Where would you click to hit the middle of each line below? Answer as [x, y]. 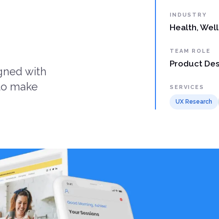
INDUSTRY [188, 15]
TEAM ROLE [190, 51]
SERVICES [187, 87]
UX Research [194, 101]
